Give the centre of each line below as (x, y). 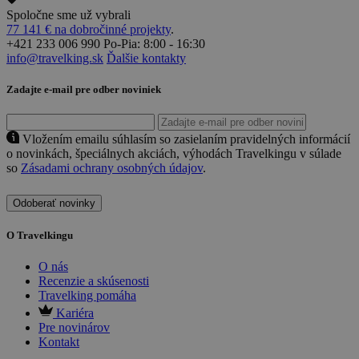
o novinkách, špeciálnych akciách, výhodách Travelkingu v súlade (174, 154)
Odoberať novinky (54, 204)
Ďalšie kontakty (146, 58)
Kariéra (75, 313)
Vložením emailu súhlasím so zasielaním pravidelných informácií (186, 139)
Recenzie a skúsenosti (94, 281)
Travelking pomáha (87, 296)
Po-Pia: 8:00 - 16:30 (154, 43)
